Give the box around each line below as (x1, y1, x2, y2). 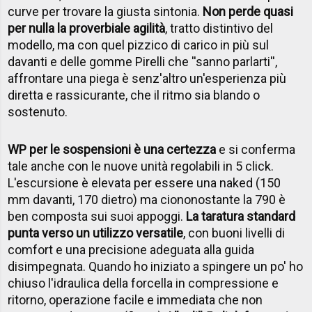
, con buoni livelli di (183, 225, 286, 240)
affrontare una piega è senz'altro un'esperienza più (8, 70, 287, 86)
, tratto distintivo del (165, 20, 274, 36)
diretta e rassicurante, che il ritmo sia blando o (8, 87, 260, 102)
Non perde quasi (203, 3, 294, 19)
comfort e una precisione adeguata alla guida (8, 242, 255, 257)
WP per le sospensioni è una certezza (8, 141, 217, 157)
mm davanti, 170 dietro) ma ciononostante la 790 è (8, 192, 286, 207)
